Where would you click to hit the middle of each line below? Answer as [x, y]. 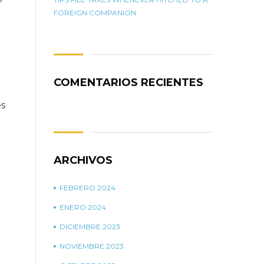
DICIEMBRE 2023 [90, 227]
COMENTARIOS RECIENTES [128, 82]
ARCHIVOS [83, 160]
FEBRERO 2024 [88, 188]
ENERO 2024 [83, 207]
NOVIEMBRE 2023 [92, 246]
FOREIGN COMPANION [95, 13]
